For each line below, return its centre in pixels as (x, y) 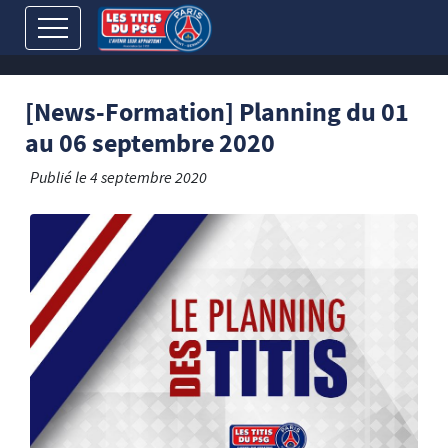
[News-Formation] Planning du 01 (217, 115)
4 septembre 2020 (148, 179)
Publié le (60, 179)
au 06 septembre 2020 (150, 146)
